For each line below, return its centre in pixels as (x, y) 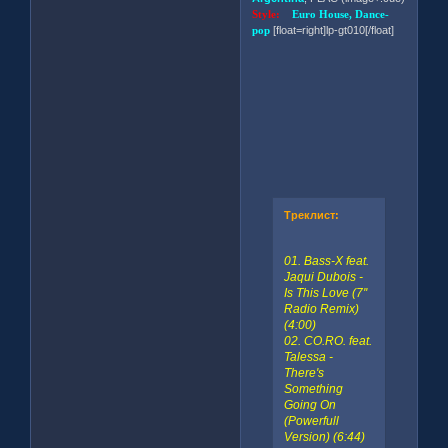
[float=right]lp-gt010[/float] (334, 29)
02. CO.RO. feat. (327, 341)
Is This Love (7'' (325, 293)
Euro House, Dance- (341, 13)
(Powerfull (311, 421)
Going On (309, 405)
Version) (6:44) (324, 437)
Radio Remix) (321, 309)
